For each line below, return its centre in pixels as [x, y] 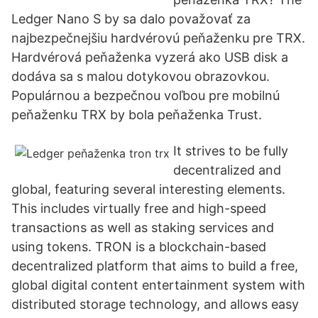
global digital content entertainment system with [158, 285]
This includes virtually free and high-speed [139, 208]
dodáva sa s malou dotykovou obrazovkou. [141, 76]
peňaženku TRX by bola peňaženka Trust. [137, 115]
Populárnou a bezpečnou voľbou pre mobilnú [146, 95]
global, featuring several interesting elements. [148, 189]
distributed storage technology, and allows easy [155, 304]
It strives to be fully [231, 151]
